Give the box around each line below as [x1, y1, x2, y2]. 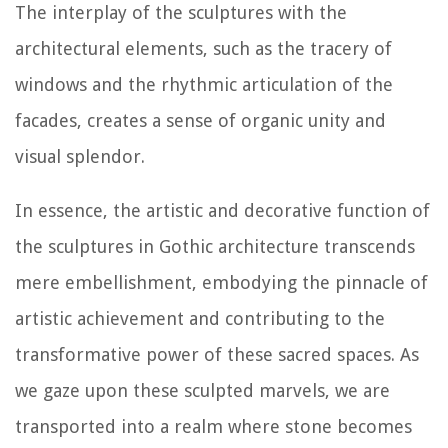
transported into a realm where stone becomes [15, 416, 412, 438]
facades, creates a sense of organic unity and [15, 110, 386, 132]
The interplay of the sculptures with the [15, 2, 347, 24]
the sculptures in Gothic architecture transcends [15, 236, 415, 258]
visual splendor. [15, 146, 145, 168]
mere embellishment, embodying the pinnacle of [15, 272, 428, 294]
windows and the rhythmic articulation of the [15, 74, 393, 96]
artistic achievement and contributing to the [15, 308, 385, 330]
